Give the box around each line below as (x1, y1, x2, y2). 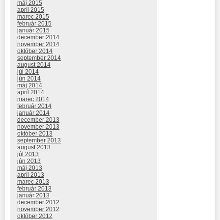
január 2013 (17, 192, 50, 199)
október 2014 (17, 48, 53, 55)
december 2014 (17, 34, 59, 41)
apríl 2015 (17, 6, 44, 14)
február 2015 (17, 20, 52, 27)
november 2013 (17, 123, 59, 131)
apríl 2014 (17, 89, 44, 96)
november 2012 (17, 206, 59, 213)
